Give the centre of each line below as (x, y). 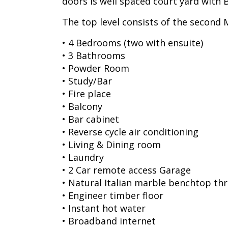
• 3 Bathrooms (94, 55)
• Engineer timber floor (113, 195)
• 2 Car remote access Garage (126, 170)
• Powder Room (96, 68)
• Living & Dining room (111, 145)
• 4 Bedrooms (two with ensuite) (133, 43)
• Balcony (82, 106)
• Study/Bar (87, 81)
